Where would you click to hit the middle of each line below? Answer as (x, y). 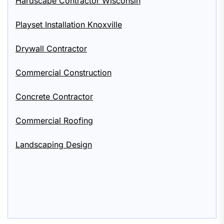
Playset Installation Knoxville (69, 24)
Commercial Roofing (54, 120)
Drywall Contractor (51, 48)
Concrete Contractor (54, 96)
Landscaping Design (54, 144)
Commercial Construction (63, 72)
